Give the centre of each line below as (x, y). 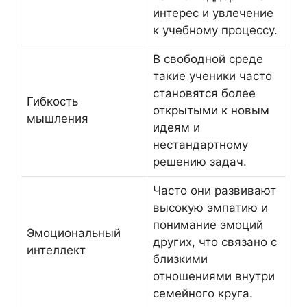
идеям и (176, 128)
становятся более (204, 94)
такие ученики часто (212, 76)
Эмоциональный (74, 233)
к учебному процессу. (215, 30)
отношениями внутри (214, 277)
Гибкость (52, 102)
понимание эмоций (208, 225)
